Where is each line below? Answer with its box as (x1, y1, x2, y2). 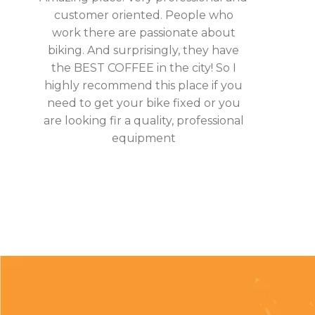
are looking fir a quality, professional (43, 114, 244, 127)
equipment (111, 131, 176, 145)
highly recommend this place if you (44, 79, 243, 92)
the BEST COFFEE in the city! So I (51, 61, 236, 75)
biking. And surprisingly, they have (48, 44, 239, 57)
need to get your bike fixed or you (46, 96, 240, 110)
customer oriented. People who (53, 8, 233, 22)
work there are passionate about (51, 26, 236, 39)
